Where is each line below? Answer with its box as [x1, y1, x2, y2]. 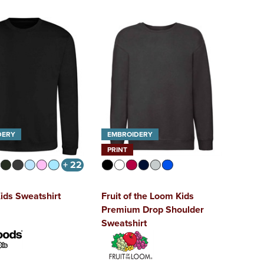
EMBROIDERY [107, 129, 153, 140]
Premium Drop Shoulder [101, 203, 204, 217]
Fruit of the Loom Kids [101, 189, 194, 203]
